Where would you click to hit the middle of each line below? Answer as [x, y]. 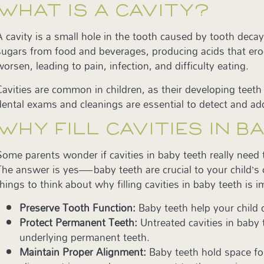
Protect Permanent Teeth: [79, 222]
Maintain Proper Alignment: [83, 252]
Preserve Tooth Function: [78, 207]
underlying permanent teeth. [85, 237]
